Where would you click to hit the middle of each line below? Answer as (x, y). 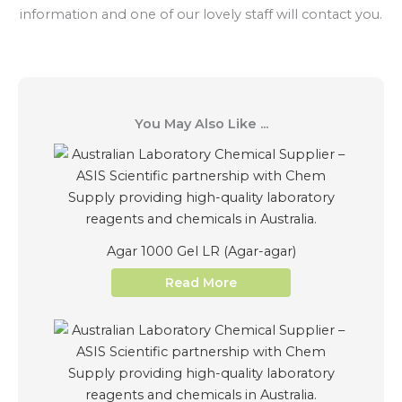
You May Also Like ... (201, 124)
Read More (201, 283)
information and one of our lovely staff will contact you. (201, 14)
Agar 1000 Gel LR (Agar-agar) (201, 251)
